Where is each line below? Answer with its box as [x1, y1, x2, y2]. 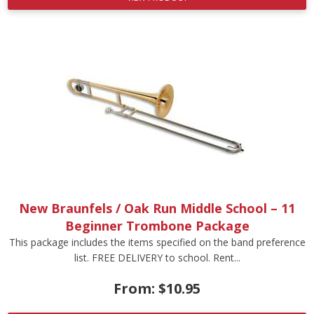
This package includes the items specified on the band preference [8, 235, 306, 249]
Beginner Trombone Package [64, 217, 250, 234]
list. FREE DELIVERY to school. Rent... [74, 250, 240, 264]
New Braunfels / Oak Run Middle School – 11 [19, 199, 295, 217]
